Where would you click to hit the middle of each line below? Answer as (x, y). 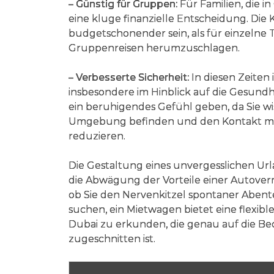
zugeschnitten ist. (112, 239)
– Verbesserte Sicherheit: (129, 77)
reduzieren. (97, 136)
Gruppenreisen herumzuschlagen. (154, 48)
